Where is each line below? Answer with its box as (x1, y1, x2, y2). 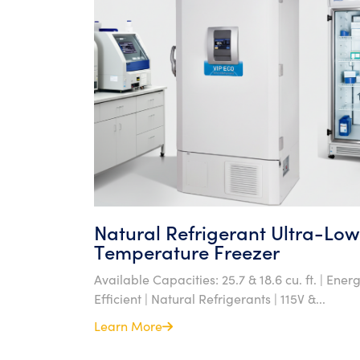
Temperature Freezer (94, 238, 280, 264)
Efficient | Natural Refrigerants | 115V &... (94, 289, 325, 307)
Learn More (94, 317, 162, 334)
